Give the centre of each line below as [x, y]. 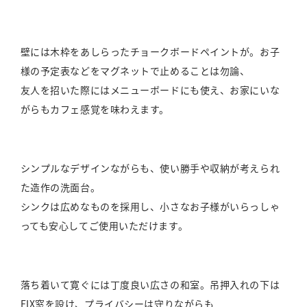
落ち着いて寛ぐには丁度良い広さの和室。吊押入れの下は [150, 285]
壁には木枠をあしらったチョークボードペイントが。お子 [150, 52]
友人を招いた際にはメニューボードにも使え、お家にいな [150, 90]
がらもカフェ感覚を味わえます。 [95, 109]
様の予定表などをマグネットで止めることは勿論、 [135, 71]
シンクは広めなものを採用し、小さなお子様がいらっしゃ [150, 207]
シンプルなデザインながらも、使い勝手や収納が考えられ [150, 168]
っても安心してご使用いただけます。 [104, 226]
